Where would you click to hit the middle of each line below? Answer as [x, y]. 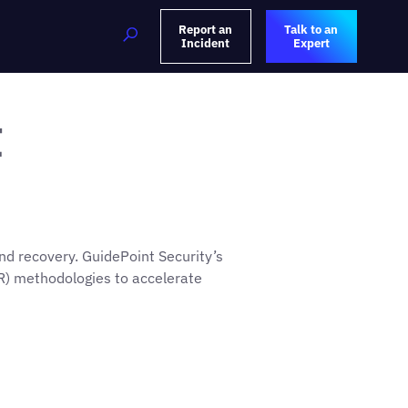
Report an [206, 30]
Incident [206, 43]
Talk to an [311, 30]
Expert [311, 43]
